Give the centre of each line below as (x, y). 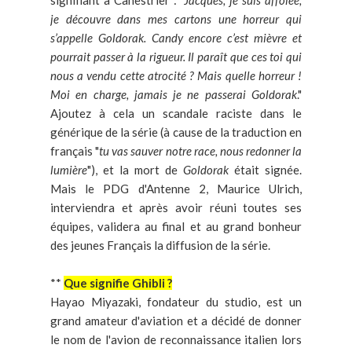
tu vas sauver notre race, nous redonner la (200, 151)
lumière (69, 170)
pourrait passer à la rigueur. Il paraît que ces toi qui (176, 57)
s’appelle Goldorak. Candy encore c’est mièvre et (176, 38)
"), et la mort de (135, 170)
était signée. (268, 170)
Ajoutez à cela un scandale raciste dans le (176, 114)
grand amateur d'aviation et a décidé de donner (176, 321)
